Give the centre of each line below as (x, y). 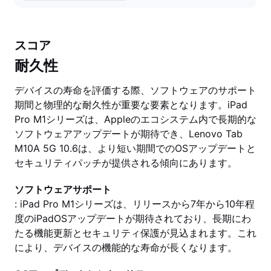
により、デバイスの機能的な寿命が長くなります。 (126, 247)
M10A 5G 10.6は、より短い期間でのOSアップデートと (135, 148)
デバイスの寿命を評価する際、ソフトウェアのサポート (135, 90)
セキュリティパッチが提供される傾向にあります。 (126, 163)
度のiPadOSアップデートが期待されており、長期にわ (133, 218)
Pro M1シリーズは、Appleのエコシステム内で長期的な (135, 119)
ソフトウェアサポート (63, 189)
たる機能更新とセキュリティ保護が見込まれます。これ (135, 233)
